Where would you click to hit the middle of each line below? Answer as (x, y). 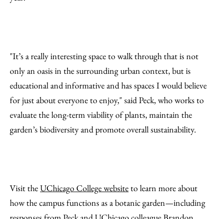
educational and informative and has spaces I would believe (108, 85)
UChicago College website (84, 188)
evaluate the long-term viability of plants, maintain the (101, 114)
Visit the (25, 188)
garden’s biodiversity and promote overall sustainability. (103, 129)
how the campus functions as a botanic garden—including (108, 202)
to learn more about (163, 188)
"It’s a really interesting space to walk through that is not (104, 56)
